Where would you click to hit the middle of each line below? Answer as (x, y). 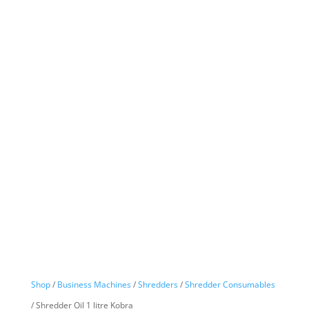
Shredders (158, 285)
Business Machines (94, 285)
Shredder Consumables (230, 285)
